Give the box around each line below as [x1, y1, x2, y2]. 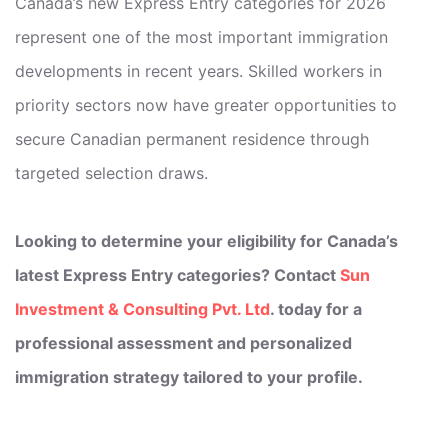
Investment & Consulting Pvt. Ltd [15, 298, 270, 319]
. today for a [270, 298, 362, 319]
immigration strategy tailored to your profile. [15, 366, 363, 387]
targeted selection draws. [15, 162, 208, 183]
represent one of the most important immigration [15, 26, 388, 47]
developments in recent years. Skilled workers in [15, 60, 382, 81]
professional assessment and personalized [15, 332, 352, 353]
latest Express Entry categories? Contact [15, 264, 340, 285]
